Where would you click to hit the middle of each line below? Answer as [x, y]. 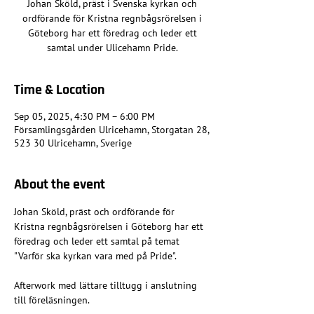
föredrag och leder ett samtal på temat [98, 241]
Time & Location [59, 90]
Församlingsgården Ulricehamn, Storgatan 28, [111, 130]
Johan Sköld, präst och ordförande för [96, 212]
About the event [60, 185]
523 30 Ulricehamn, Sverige [73, 143]
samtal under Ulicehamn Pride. [112, 48]
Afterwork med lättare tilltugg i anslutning [107, 286]
